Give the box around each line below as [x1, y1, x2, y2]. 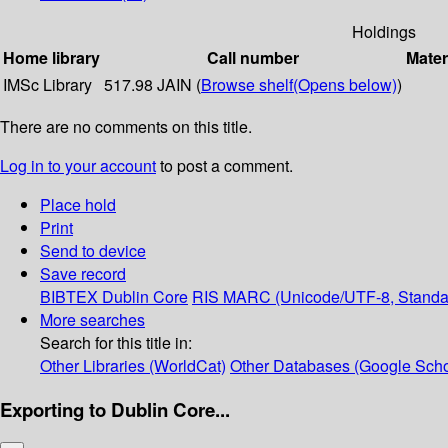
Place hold [40, 193, 116, 217]
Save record [40, 262, 126, 286]
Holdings [351, 20, 416, 44]
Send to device [40, 239, 146, 263]
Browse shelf [201, 73, 293, 97]
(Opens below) [293, 73, 397, 97]
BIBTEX [40, 285, 98, 309]
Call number [207, 46, 299, 70]
